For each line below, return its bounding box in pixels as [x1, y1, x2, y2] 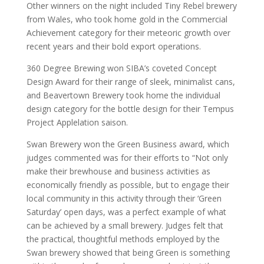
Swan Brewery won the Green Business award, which [26, 138, 229, 150]
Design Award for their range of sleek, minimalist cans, [26, 76, 235, 87]
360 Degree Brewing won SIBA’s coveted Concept [26, 62, 217, 74]
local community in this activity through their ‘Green [26, 193, 222, 204]
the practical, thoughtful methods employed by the [26, 233, 220, 245]
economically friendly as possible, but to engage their [26, 179, 229, 190]
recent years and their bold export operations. [26, 41, 201, 52]
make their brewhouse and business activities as [26, 166, 210, 177]
